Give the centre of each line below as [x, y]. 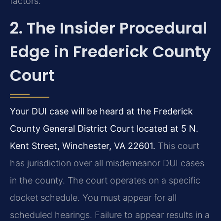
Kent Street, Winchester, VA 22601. [83, 146]
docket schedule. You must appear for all [93, 198]
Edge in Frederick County [110, 52]
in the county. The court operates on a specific [105, 181]
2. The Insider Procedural [109, 28]
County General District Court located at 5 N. [104, 129]
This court [177, 146]
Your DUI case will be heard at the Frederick [101, 111]
